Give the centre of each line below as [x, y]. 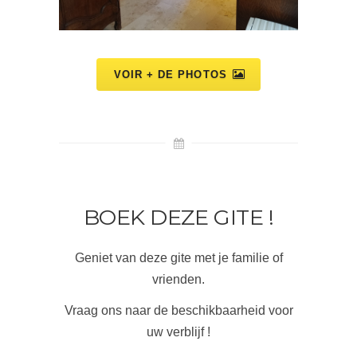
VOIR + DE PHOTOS [171, 75]
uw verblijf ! [178, 332]
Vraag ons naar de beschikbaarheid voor [178, 310]
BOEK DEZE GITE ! [178, 217]
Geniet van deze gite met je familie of [178, 258]
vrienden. [178, 279]
